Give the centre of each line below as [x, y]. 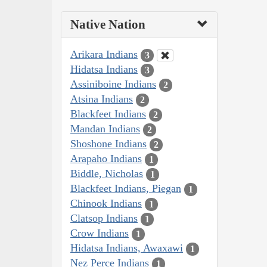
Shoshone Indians [108, 144]
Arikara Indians [104, 55]
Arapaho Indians [106, 159]
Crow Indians [100, 233]
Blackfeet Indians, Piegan [126, 189]
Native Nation [108, 25]
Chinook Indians [106, 204]
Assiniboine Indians [113, 84]
